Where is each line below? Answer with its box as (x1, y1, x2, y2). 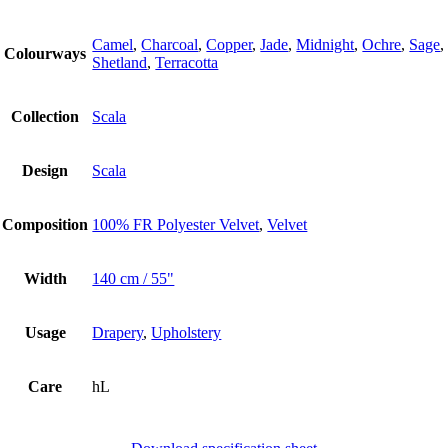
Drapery (92, 324, 144, 341)
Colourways (4, 45, 87, 62)
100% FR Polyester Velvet (92, 216, 260, 233)
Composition (2, 216, 89, 233)
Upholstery (151, 324, 222, 341)
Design (22, 162, 69, 179)
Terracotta (155, 54, 219, 71)
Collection (11, 108, 80, 125)
